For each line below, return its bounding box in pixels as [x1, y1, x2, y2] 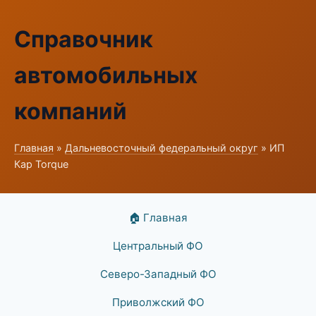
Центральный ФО [113, 239, 203, 253]
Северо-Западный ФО [99, 267, 217, 281]
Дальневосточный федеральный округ [65, 142, 258, 154]
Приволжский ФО [111, 296, 205, 309]
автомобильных [14, 61, 197, 89]
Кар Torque [14, 158, 68, 170]
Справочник [14, 25, 153, 53]
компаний [14, 97, 127, 125]
